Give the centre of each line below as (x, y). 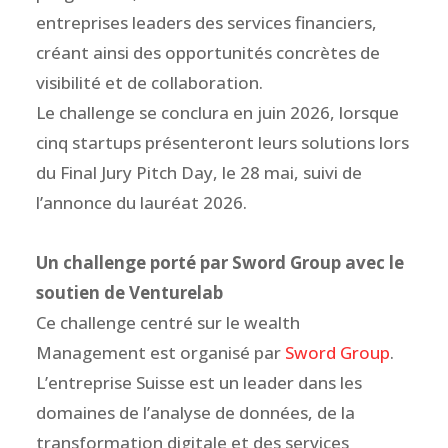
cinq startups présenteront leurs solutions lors (222, 142)
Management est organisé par (160, 352)
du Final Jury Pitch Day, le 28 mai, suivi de (198, 172)
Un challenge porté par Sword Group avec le (219, 262)
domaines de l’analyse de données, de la (195, 412)
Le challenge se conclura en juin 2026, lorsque (217, 112)
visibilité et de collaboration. (149, 82)
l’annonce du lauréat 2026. (141, 202)
